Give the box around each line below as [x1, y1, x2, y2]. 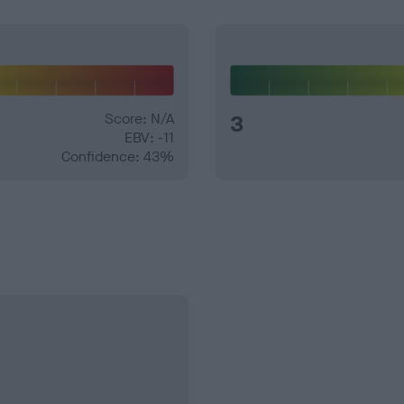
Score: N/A [105, 109, 174, 129]
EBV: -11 [124, 128, 174, 148]
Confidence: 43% [61, 147, 174, 167]
